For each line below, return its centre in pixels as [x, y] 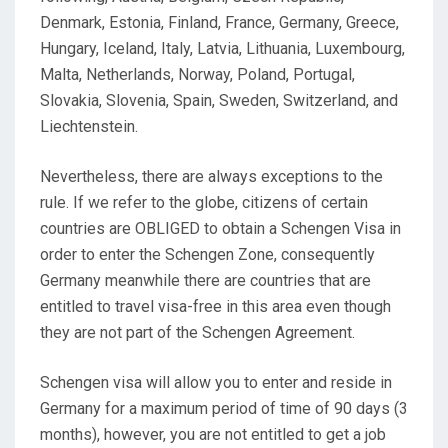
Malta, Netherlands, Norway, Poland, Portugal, [197, 74]
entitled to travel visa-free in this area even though [215, 306]
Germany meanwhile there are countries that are [205, 280]
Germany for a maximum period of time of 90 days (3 [224, 408]
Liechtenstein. [89, 126]
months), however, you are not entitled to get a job [213, 434]
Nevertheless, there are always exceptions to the [211, 176]
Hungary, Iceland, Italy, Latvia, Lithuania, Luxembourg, [222, 48]
